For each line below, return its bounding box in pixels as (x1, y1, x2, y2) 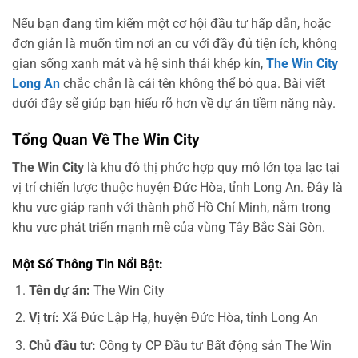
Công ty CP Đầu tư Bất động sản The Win (95, 337, 332, 353)
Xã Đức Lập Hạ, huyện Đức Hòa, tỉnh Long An (58, 310, 318, 326)
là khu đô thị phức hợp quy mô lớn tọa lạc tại (84, 159, 340, 175)
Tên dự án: (28, 282, 90, 298)
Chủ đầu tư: (28, 337, 96, 353)
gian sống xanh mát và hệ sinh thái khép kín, (12, 56, 266, 72)
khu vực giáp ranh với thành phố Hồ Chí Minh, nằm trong (12, 199, 331, 215)
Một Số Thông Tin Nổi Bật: (12, 256, 163, 272)
